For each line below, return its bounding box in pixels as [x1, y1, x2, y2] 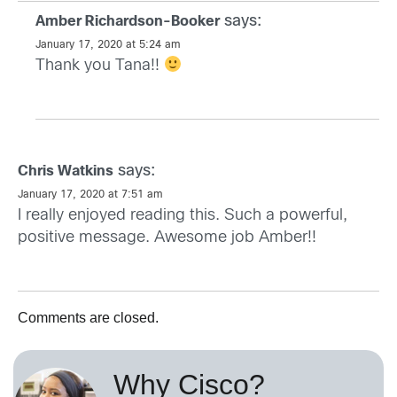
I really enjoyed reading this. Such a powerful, [18, 208, 347, 224]
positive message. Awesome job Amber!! [18, 230, 316, 246]
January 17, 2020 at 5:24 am [35, 40, 181, 51]
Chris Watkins [18, 165, 113, 179]
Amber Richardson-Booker [35, 15, 220, 29]
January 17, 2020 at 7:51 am [18, 190, 163, 201]
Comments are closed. [18, 310, 159, 326]
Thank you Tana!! [35, 58, 164, 74]
